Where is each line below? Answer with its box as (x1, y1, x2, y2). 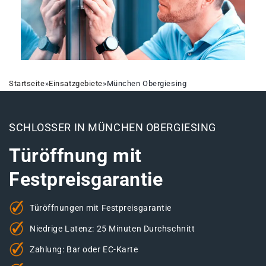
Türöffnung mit (9, 144, 142, 167)
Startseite (9, 79, 45, 88)
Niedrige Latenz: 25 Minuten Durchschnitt (30, 223, 195, 233)
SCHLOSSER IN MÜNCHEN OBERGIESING (9, 121, 216, 134)
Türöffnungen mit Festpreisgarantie (30, 202, 172, 213)
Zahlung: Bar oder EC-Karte (30, 244, 138, 254)
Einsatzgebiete (49, 79, 103, 88)
